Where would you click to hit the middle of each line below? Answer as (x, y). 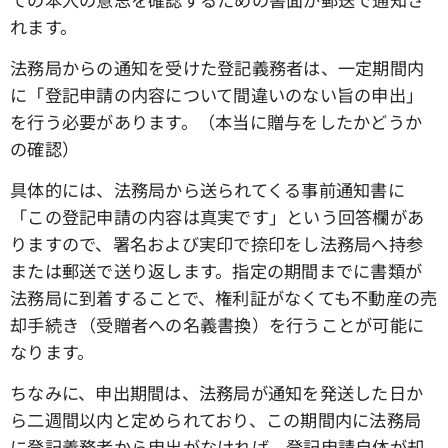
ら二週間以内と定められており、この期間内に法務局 (216, 420)
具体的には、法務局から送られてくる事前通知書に (207, 190)
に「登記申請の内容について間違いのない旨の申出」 (217, 95)
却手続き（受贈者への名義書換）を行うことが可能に (217, 325)
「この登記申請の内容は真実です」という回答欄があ (217, 217)
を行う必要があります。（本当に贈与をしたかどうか (216, 122)
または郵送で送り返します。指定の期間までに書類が (216, 271)
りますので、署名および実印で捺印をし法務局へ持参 (217, 244)
